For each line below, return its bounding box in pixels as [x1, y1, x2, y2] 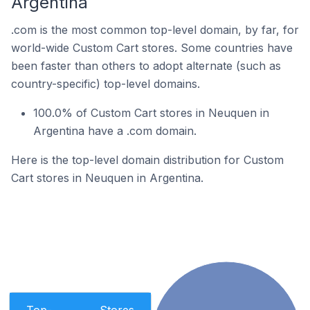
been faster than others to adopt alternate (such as [11, 59, 281, 73]
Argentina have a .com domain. [33, 124, 197, 138]
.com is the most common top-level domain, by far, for [11, 23, 299, 37]
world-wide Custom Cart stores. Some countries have [11, 41, 293, 55]
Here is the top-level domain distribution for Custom [11, 153, 284, 167]
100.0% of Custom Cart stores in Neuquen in [33, 106, 269, 120]
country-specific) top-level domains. [11, 77, 200, 91]
